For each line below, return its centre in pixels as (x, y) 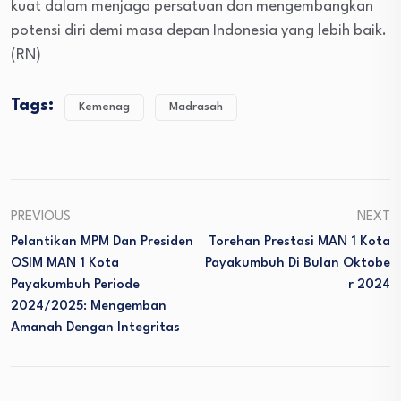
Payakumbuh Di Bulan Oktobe (298, 263)
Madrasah (196, 107)
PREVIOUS (41, 217)
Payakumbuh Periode (75, 285)
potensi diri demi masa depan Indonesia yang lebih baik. (199, 30)
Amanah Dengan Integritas (95, 328)
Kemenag (104, 107)
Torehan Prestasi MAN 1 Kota (299, 242)
